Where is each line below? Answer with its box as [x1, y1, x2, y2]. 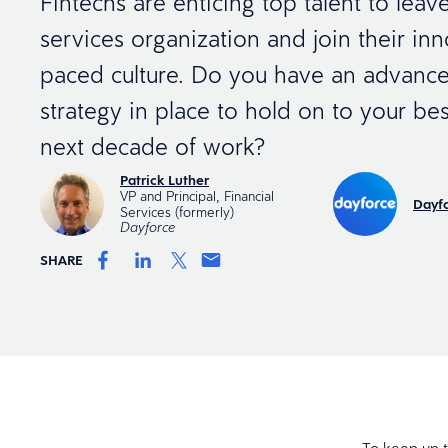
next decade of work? [40, 131, 265, 161]
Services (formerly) [120, 203, 234, 221]
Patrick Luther [120, 171, 209, 189]
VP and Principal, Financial [120, 187, 274, 205]
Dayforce [120, 219, 175, 236]
